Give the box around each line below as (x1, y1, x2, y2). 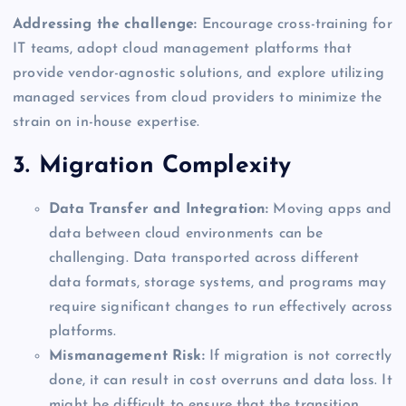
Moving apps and (268, 201, 392, 217)
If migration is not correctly (204, 348, 391, 363)
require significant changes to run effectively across (49, 299, 393, 314)
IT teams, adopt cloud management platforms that (13, 42, 352, 57)
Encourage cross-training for (197, 17, 392, 33)
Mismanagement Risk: (49, 348, 205, 363)
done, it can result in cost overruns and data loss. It (49, 372, 392, 388)
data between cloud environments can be (49, 226, 324, 241)
